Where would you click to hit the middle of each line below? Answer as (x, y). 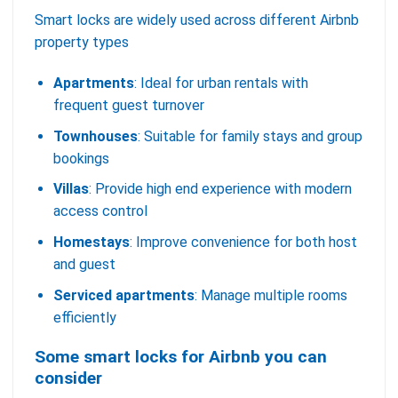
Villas (71, 189)
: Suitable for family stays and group (250, 136)
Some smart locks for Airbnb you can (181, 357)
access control (100, 211)
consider (68, 378)
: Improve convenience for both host (243, 242)
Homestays (91, 242)
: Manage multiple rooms (271, 295)
